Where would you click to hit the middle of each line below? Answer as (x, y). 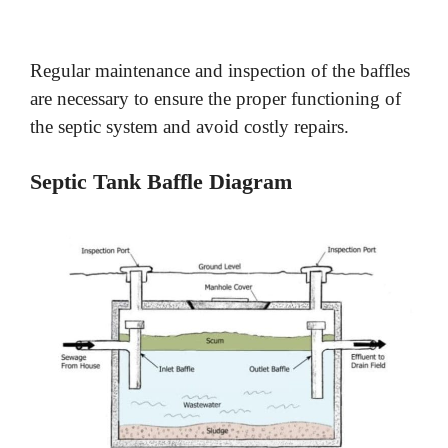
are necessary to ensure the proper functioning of (215, 98)
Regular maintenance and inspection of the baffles (220, 70)
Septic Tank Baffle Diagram (161, 182)
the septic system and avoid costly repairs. (189, 126)
